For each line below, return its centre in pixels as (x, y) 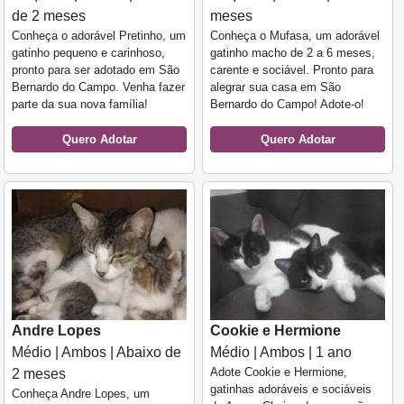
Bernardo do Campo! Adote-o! (287, 104)
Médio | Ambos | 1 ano (281, 353)
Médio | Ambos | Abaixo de (96, 353)
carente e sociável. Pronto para (292, 69)
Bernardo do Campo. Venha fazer (98, 87)
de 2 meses (49, 15)
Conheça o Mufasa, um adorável (295, 35)
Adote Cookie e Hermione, (279, 372)
